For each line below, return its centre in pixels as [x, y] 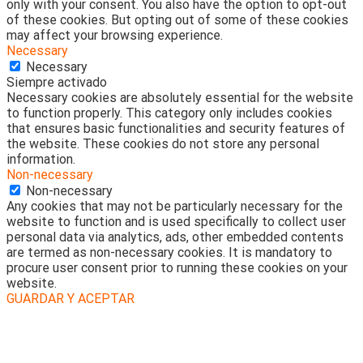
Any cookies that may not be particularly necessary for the [175, 207]
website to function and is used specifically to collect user [176, 222]
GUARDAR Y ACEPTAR [70, 299]
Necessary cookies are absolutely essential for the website [180, 98]
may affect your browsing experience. [115, 36]
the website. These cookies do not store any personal [163, 144]
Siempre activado [57, 83]
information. [41, 160]
